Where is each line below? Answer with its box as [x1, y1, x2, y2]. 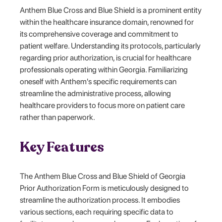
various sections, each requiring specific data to [20, 207, 174, 217]
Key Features [20, 137, 105, 157]
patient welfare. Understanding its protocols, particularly [20, 41, 201, 51]
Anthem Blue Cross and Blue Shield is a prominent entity [20, 5, 202, 15]
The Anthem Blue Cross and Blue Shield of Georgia [20, 171, 186, 181]
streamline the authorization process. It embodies [20, 195, 180, 205]
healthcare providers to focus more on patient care [20, 100, 185, 110]
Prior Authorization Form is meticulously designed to [20, 183, 189, 193]
